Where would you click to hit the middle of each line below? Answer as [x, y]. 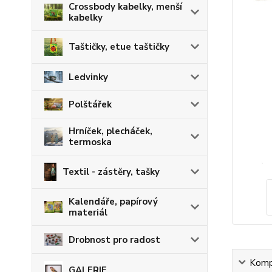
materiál [88, 212]
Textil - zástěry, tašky [111, 172]
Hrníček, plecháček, [110, 131]
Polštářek [90, 104]
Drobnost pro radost [114, 240]
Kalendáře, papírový [113, 201]
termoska [90, 142]
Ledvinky [88, 77]
